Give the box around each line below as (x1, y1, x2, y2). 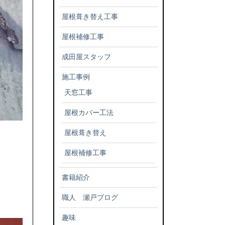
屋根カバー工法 (64, 108, 114, 117)
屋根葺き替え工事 (62, 12, 118, 21)
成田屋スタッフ (62, 52, 111, 61)
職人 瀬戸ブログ (62, 193, 118, 201)
